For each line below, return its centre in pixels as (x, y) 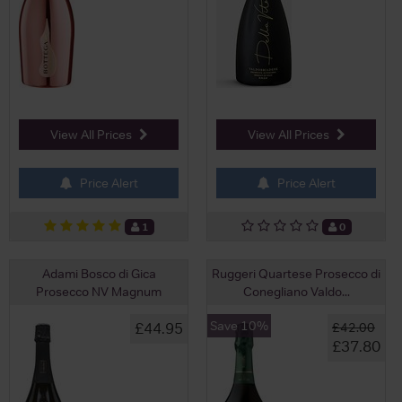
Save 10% (239, 325)
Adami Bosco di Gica (99, 273)
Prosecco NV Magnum (99, 291)
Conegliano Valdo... (296, 291)
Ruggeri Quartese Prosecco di (296, 273)
